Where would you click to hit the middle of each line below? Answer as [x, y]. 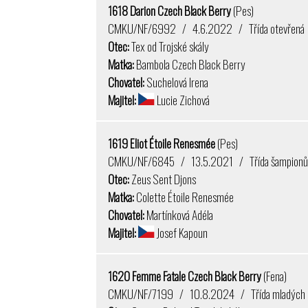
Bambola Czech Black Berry [190, 64]
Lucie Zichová [182, 99]
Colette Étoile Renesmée [184, 196]
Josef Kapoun [181, 232]
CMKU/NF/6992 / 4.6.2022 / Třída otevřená [207, 28]
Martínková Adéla [179, 214]
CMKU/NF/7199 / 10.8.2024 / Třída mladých [207, 294]
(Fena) [275, 276]
